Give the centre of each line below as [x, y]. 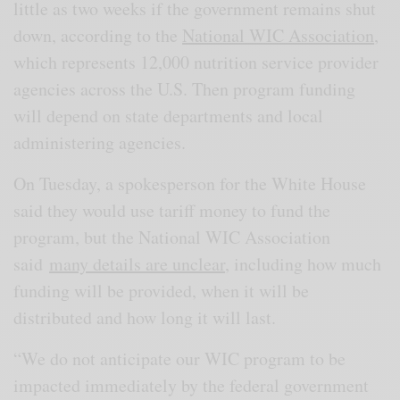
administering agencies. [100, 142]
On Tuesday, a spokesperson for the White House [190, 183]
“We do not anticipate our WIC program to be [180, 358]
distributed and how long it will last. [145, 317]
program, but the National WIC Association [172, 237]
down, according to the [98, 35]
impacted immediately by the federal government [192, 385]
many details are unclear [137, 263]
